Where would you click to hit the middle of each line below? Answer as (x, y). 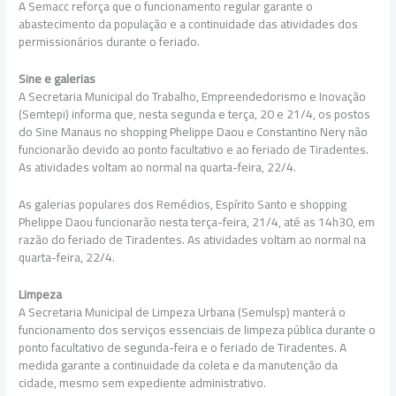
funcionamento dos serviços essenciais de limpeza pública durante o (198, 329)
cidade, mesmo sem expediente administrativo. (143, 382)
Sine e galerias (57, 78)
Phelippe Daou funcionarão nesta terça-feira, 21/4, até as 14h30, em (197, 221)
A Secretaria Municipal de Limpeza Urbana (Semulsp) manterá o (183, 312)
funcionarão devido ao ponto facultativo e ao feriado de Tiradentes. (195, 149)
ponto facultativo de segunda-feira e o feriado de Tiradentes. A (183, 347)
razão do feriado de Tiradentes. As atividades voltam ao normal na (193, 239)
